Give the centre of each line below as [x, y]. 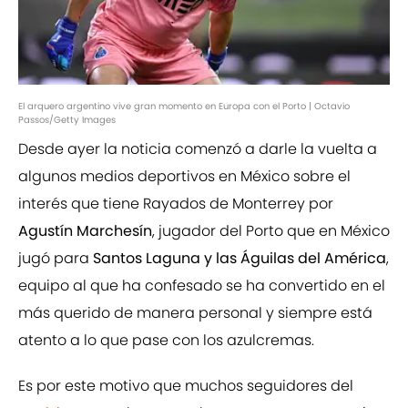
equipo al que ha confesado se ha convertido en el [202, 286]
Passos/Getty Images [67, 120]
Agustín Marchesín [85, 231]
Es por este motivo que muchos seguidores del [186, 386]
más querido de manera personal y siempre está [195, 313]
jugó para [56, 259]
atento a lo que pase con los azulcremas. [166, 341]
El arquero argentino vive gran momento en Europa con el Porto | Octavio [184, 107]
